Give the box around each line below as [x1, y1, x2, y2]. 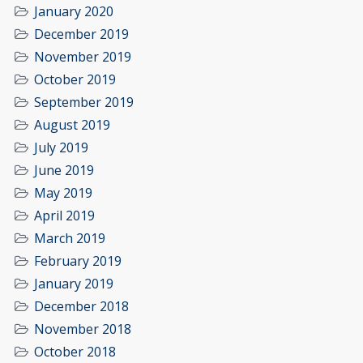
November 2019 [34, 48, 131, 66]
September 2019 [34, 93, 134, 112]
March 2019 [34, 229, 105, 248]
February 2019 [34, 252, 122, 271]
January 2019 [34, 275, 113, 293]
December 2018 [34, 297, 129, 316]
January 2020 [34, 2, 113, 21]
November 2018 [34, 320, 131, 339]
